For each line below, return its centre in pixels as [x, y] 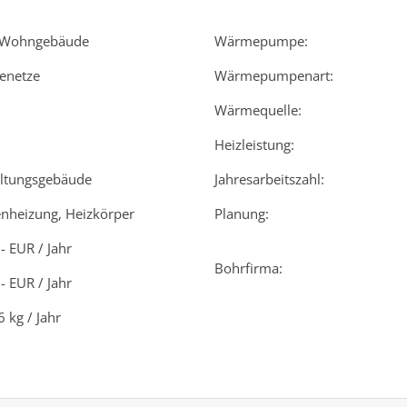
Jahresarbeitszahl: [269, 179]
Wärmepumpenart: [274, 75]
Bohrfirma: [248, 268]
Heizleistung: [254, 144]
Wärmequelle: [258, 109]
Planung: [242, 213]
